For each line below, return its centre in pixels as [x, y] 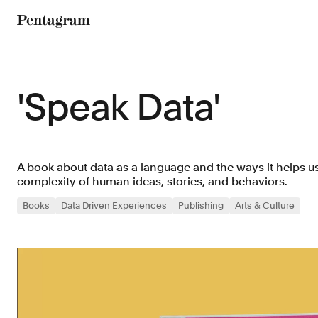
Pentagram [51, 38]
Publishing [201, 205]
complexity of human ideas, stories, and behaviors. [152, 181]
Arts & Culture [265, 205]
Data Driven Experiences [114, 205]
